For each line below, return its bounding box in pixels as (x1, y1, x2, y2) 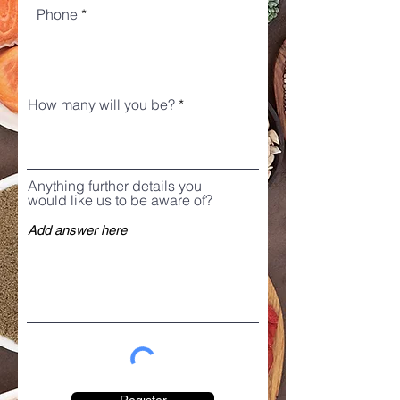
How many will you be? (28, 96, 175, 113)
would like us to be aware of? (28, 191, 212, 209)
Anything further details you (28, 177, 202, 195)
